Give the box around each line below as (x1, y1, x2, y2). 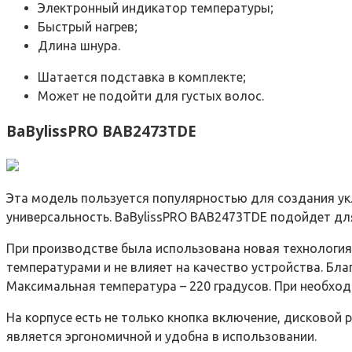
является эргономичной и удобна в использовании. (6, 328, 317, 343)
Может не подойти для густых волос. (38, 89, 264, 104)
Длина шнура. (38, 38, 120, 53)
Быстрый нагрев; (38, 20, 137, 35)
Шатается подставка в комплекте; (38, 70, 246, 85)
